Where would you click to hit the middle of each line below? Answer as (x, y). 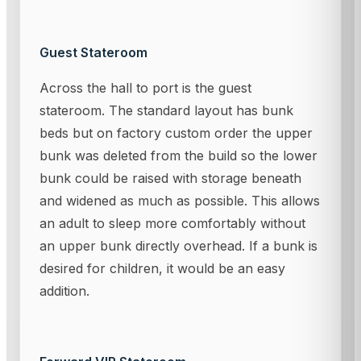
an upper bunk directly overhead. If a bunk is (178, 245)
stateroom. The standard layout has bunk (166, 110)
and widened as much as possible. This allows (180, 200)
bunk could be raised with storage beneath (170, 178)
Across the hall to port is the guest (145, 87)
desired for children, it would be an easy (162, 268)
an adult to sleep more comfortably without (172, 223)
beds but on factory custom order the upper (176, 133)
